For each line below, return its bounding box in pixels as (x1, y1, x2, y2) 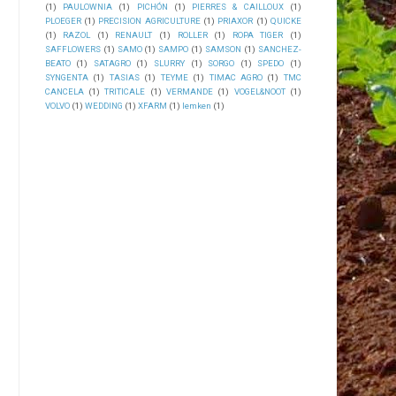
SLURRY (154, 57, 186, 68)
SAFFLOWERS (44, 43, 101, 54)
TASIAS (109, 72, 140, 82)
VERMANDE (165, 86, 213, 96)
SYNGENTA (44, 72, 88, 82)
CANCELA (44, 86, 84, 96)
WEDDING (84, 100, 123, 110)
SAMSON (205, 43, 242, 54)
